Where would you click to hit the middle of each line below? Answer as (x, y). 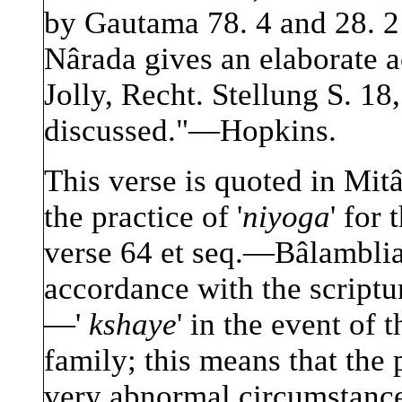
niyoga (286, 217)
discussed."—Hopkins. (190, 131)
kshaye (133, 325)
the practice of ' (143, 217)
